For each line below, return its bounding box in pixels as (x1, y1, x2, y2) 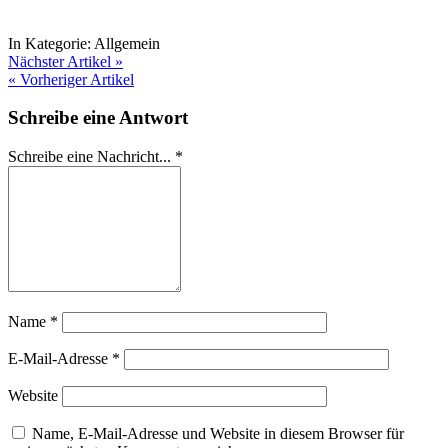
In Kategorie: (8, 34, 94, 52)
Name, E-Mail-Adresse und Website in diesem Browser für (32, 425, 404, 443)
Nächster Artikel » (8, 52, 123, 70)
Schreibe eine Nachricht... (8, 148, 175, 166)
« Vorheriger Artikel (8, 70, 134, 88)
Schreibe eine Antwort (8, 107, 188, 129)
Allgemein (94, 34, 160, 52)
